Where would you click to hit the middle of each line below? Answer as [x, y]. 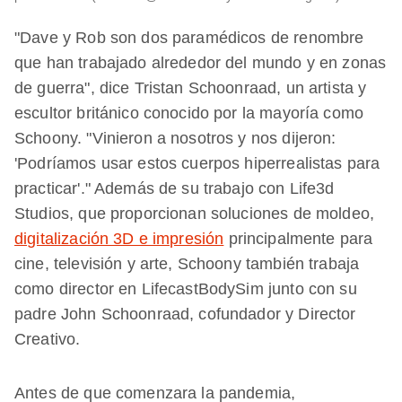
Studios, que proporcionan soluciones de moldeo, [195, 213]
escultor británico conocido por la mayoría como [189, 113]
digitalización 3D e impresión [119, 238]
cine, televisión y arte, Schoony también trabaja [187, 263]
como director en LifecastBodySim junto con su [186, 288]
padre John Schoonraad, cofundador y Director [185, 314]
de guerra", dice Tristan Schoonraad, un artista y [191, 87]
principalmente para [298, 238]
